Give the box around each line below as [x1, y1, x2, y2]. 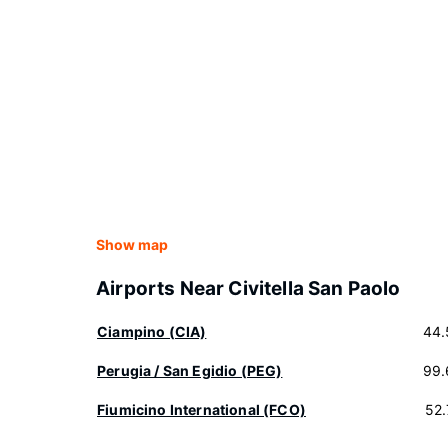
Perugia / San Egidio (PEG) [97, 362, 283, 379]
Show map [96, 236, 168, 253]
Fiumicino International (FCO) [97, 401, 306, 418]
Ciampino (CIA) [97, 323, 207, 340]
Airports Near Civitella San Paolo [96, 277, 401, 300]
